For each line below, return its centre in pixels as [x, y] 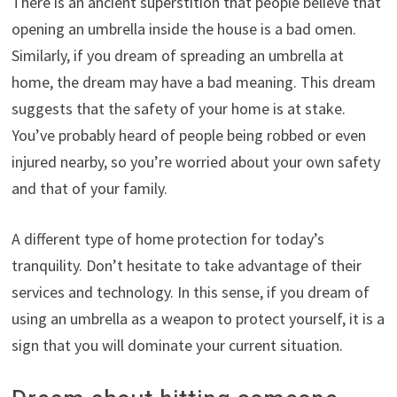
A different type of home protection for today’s [167, 239]
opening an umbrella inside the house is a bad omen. [183, 29]
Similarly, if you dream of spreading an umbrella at [177, 56]
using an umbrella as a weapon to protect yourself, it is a [198, 319]
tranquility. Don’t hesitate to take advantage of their [186, 266]
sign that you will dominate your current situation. [177, 346]
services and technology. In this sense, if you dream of [190, 292]
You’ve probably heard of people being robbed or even [188, 136]
